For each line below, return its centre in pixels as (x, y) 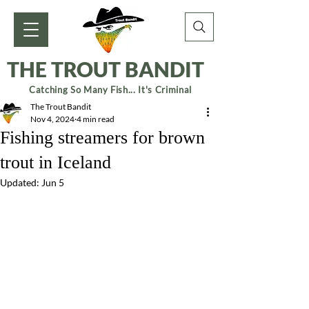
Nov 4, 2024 (52, 119)
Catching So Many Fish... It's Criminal (110, 90)
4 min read (96, 119)
